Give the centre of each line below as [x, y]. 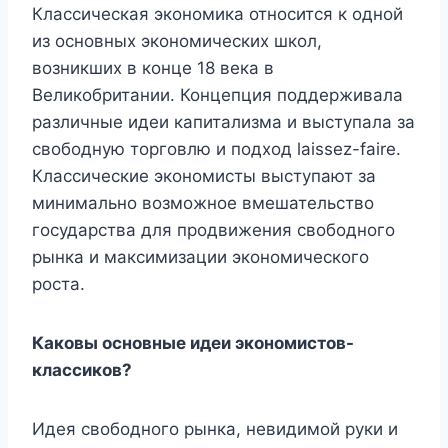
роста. [58, 284]
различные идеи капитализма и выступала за [223, 122]
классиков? [82, 370]
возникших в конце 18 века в [153, 68]
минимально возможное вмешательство [203, 203]
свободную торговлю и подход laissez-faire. [216, 149]
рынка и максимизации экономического [200, 257]
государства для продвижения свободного [213, 230]
